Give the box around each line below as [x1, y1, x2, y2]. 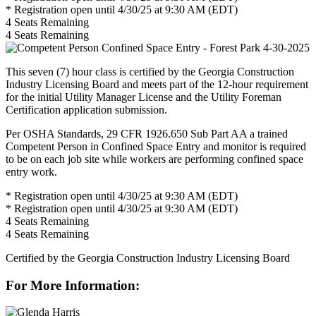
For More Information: [6, 277, 140, 293]
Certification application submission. [6, 103, 167, 116]
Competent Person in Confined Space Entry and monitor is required [6, 140, 306, 152]
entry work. [6, 165, 57, 178]
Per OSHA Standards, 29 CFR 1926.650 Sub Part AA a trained [6, 127, 288, 140]
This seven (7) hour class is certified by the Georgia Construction [6, 65, 294, 78]
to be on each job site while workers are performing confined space [6, 152, 303, 165]
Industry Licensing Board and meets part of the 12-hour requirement [6, 78, 308, 90]
